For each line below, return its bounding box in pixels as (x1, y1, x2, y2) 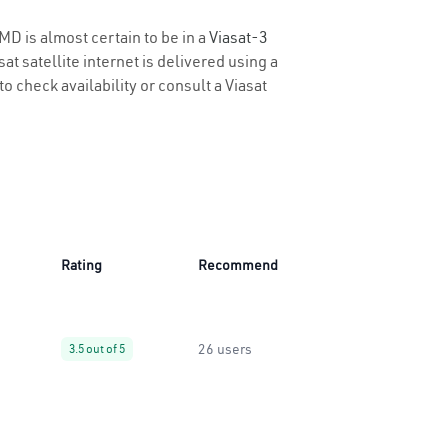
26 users (198, 340, 252, 358)
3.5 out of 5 (69, 341, 125, 356)
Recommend (198, 256, 278, 274)
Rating (61, 256, 102, 274)
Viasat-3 (209, 27, 268, 47)
